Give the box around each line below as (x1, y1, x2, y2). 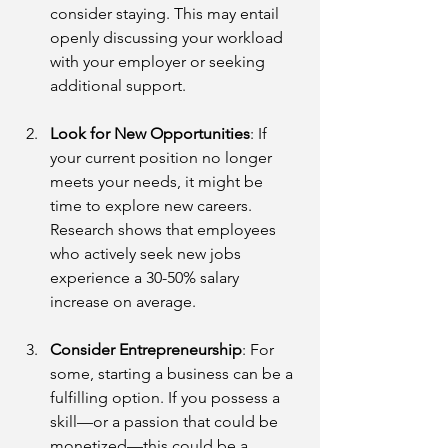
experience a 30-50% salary (50, 267, 243, 287)
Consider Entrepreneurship (50, 339, 242, 359)
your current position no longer (50, 147, 276, 167)
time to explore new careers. (50, 195, 256, 215)
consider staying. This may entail (50, 3, 283, 23)
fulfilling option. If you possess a (50, 387, 284, 407)
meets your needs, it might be (50, 171, 267, 191)
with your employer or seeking (50, 51, 269, 71)
